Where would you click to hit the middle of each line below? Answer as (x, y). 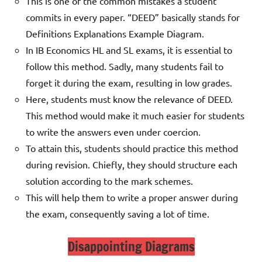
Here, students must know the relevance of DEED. (129, 99)
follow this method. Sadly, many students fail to (125, 66)
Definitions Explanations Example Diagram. (115, 34)
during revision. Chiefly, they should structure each (132, 165)
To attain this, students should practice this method (132, 148)
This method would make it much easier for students (135, 116)
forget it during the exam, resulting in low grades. (130, 83)
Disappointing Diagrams (131, 247)
